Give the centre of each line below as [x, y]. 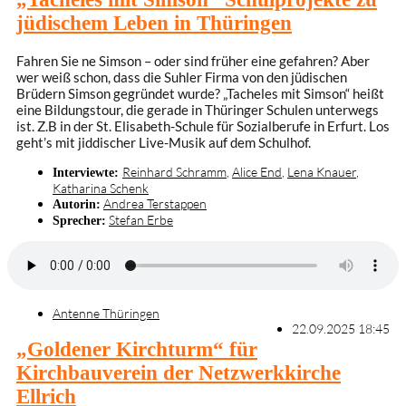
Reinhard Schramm [174, 171]
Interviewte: [87, 172]
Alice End [257, 171]
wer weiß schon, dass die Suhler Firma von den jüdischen [182, 77]
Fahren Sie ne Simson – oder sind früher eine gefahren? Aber [193, 60]
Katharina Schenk [101, 188]
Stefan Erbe [141, 219]
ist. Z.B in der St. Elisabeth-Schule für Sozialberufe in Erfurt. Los [203, 126]
